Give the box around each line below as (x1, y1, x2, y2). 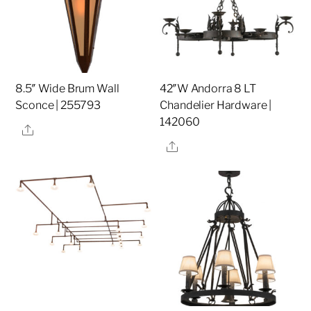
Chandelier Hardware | (160, 99, 272, 112)
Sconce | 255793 (15, 99, 101, 112)
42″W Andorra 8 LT (160, 82, 256, 96)
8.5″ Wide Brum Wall (15, 82, 119, 96)
